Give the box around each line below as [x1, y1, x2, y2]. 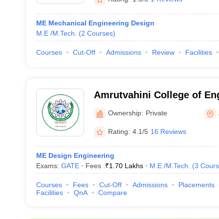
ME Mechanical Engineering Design [36, 19, 154, 27]
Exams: [36, 162, 61, 170]
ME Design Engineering [36, 152, 114, 159]
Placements [178, 181, 215, 189]
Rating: [108, 127, 130, 135]
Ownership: [108, 109, 143, 117]
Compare [98, 189, 127, 197]
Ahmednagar [93, 102, 153, 113]
